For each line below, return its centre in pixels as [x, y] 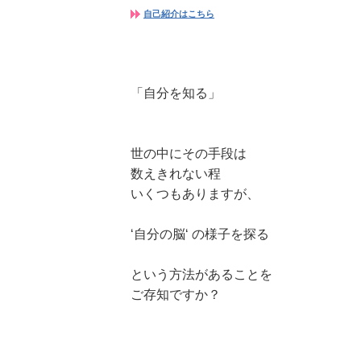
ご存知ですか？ [176, 295]
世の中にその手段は [189, 154]
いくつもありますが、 [195, 194]
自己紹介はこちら [179, 14]
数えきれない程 [176, 174]
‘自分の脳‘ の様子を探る [200, 234]
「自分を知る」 [176, 93]
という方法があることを [201, 274]
